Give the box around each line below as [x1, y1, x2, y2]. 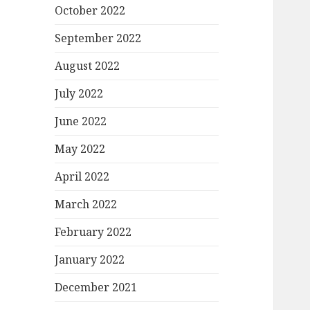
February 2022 [55, 224, 132, 240]
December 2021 [55, 280, 138, 295]
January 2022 [55, 252, 125, 268]
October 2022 [55, 3, 126, 19]
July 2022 [55, 86, 104, 102]
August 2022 [55, 58, 120, 74]
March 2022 [55, 197, 118, 212]
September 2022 [55, 30, 142, 46]
